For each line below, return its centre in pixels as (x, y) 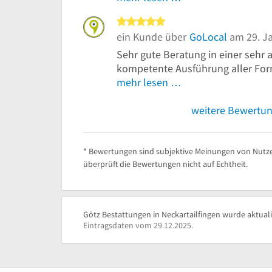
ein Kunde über (151, 37)
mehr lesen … (149, 83)
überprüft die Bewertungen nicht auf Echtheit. (165, 164)
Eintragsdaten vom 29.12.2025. (138, 226)
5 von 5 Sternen (206, 22)
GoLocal (208, 37)
